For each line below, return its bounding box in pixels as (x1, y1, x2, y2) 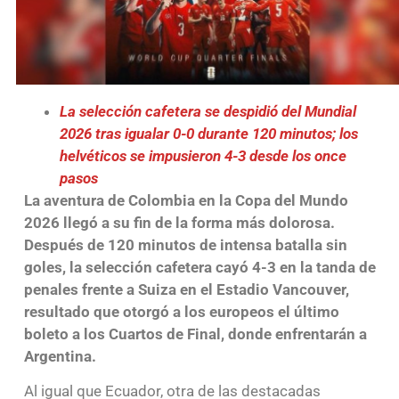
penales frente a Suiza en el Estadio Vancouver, (23, 280, 349, 298)
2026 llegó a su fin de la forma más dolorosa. (23, 213, 335, 232)
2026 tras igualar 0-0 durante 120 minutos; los (59, 124, 358, 142)
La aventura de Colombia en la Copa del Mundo (23, 191, 348, 209)
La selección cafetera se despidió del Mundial (59, 102, 356, 120)
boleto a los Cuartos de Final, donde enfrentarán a (23, 324, 367, 343)
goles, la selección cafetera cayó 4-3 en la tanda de (23, 257, 376, 276)
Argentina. (23, 346, 96, 365)
